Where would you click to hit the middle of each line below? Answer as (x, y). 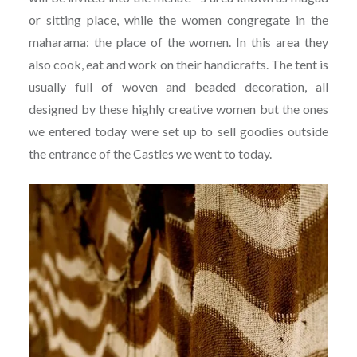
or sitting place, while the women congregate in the (178, 20)
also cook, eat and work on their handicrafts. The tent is (178, 65)
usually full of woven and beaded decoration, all (178, 87)
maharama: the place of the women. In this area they (178, 42)
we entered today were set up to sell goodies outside (178, 131)
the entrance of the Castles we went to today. (150, 154)
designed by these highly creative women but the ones (178, 109)
